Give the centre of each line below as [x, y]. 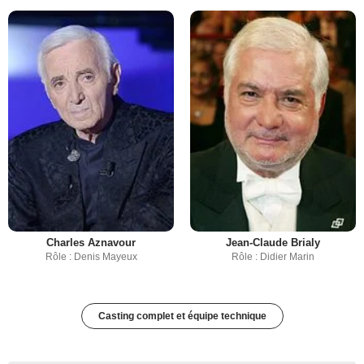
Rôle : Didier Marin [273, 257]
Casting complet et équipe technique [182, 316]
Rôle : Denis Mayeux [91, 257]
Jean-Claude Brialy [273, 243]
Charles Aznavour [91, 243]
